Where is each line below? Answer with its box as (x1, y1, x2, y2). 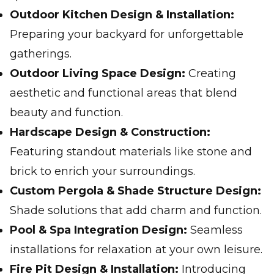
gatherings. (10, 47, 72, 61)
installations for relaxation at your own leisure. (10, 243, 262, 256)
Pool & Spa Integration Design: (10, 223, 187, 237)
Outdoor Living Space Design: (10, 67, 185, 80)
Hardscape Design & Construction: (10, 125, 210, 139)
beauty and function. (10, 106, 123, 119)
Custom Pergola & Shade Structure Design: (10, 184, 261, 198)
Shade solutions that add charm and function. (10, 204, 262, 217)
